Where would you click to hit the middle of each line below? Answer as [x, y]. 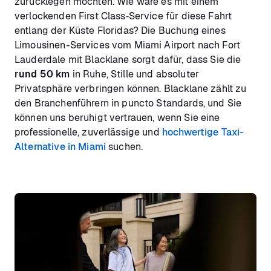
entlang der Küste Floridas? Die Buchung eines [120, 30]
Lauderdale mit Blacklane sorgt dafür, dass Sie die [128, 59]
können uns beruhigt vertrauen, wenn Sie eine [117, 117]
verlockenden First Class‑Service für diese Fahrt [123, 16]
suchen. [125, 146]
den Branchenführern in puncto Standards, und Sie [128, 103]
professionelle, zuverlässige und [88, 132]
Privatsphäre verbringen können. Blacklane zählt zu [131, 88]
